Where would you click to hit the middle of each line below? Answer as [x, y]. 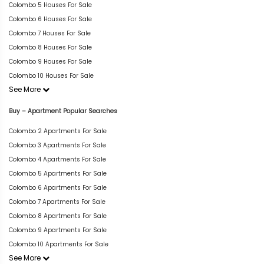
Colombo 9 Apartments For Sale [58, 230]
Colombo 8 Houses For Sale [50, 47]
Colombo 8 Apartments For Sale [58, 216]
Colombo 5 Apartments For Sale [58, 173]
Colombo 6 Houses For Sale [50, 19]
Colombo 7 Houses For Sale [50, 33]
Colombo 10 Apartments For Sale [59, 244]
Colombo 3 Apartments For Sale [57, 145]
